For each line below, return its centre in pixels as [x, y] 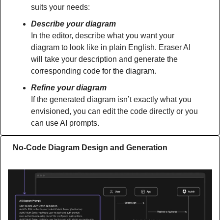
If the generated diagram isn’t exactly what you [111, 100]
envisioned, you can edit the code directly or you [114, 111]
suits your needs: [60, 7]
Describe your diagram [73, 24]
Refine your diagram [69, 88]
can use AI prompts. [65, 123]
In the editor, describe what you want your [103, 36]
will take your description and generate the [104, 59]
